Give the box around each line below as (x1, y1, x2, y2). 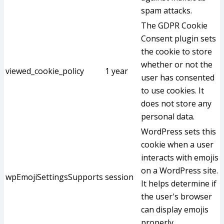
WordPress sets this (141, 126, 216, 137)
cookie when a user (141, 139, 213, 150)
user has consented (141, 72, 214, 83)
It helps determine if (141, 178, 216, 189)
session (105, 171, 133, 182)
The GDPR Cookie (141, 20, 207, 31)
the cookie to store (141, 46, 212, 57)
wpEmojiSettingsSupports (5, 171, 103, 182)
